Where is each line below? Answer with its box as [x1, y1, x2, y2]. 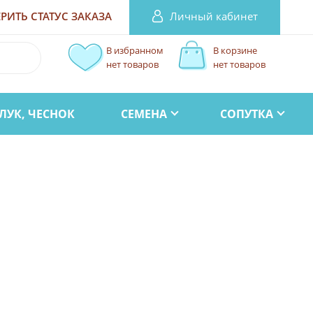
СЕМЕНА [120, 105, 167, 122]
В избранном [106, 44, 163, 57]
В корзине [213, 44, 257, 57]
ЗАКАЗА [71, 10, 112, 23]
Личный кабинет [169, 9, 258, 23]
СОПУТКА [220, 105, 274, 122]
